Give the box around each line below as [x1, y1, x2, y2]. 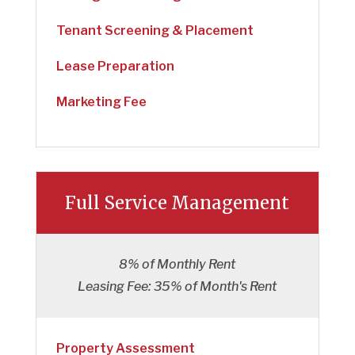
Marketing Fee [55, 94, 147, 109]
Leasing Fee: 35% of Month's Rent [78, 278, 277, 294]
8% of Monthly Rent [119, 256, 236, 272]
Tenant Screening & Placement [55, 22, 254, 38]
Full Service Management [65, 191, 290, 214]
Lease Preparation [55, 58, 174, 74]
